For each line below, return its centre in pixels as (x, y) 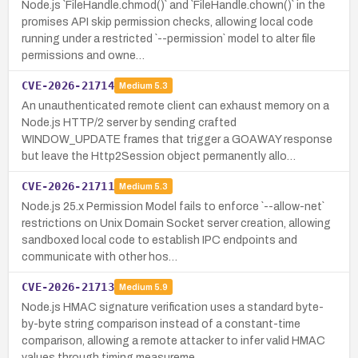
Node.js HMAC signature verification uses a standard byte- (173, 307)
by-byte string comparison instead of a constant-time (161, 324)
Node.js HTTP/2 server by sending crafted (129, 122)
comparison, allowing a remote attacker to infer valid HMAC (173, 340)
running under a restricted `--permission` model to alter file (169, 38)
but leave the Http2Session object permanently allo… (159, 156)
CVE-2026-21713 (68, 286)
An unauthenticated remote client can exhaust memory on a (175, 105)
